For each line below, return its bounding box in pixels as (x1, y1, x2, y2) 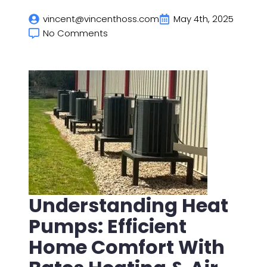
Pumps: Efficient (29, 212, 187, 240)
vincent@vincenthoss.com (43, 12, 159, 25)
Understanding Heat (29, 191, 228, 219)
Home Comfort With (29, 233, 225, 260)
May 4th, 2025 (173, 12, 234, 25)
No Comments (43, 26, 108, 39)
